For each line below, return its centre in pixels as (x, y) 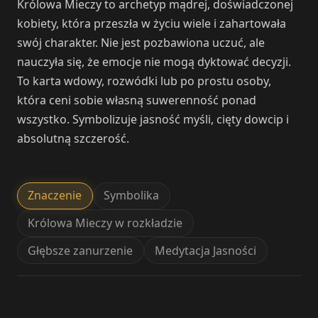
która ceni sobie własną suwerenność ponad (137, 100)
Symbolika (132, 196)
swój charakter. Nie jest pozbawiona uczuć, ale (141, 42)
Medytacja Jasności (206, 250)
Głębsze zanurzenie (81, 250)
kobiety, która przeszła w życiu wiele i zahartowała (152, 23)
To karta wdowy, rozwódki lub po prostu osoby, (144, 81)
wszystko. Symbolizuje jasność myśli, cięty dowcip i (153, 119)
